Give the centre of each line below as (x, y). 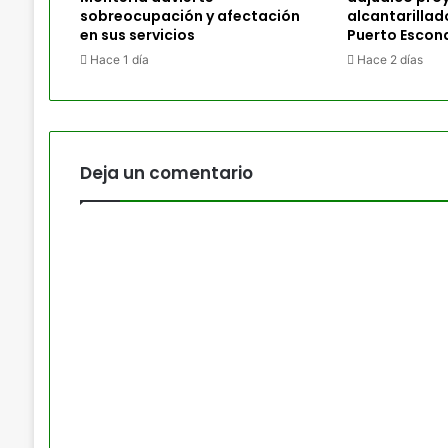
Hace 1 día (119, 59)
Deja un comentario (166, 173)
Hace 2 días (389, 59)
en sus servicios (137, 35)
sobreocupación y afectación (189, 16)
